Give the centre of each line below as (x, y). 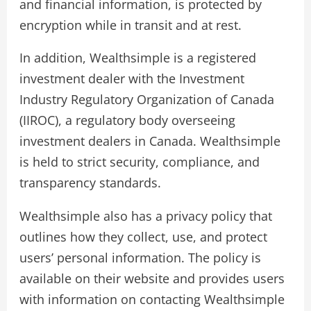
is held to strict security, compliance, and (139, 162)
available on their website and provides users (152, 278)
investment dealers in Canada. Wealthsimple (150, 141)
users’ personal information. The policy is (140, 257)
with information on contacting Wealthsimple (152, 299)
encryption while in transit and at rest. (130, 25)
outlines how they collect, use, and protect (143, 236)
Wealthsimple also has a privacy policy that (145, 216)
